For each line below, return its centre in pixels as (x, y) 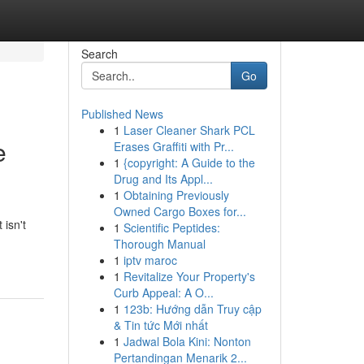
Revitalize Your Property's (189, 276)
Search (99, 54)
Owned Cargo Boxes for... (180, 211)
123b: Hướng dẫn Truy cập (192, 309)
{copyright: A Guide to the (189, 162)
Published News (122, 114)
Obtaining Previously (176, 195)
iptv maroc (150, 260)
